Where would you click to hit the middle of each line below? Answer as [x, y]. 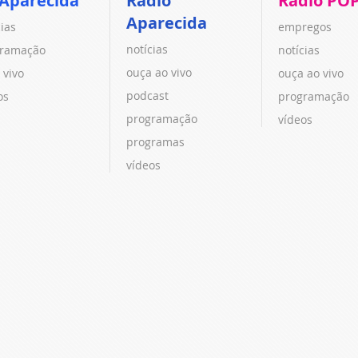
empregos [305, 26]
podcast [147, 95]
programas [155, 141]
